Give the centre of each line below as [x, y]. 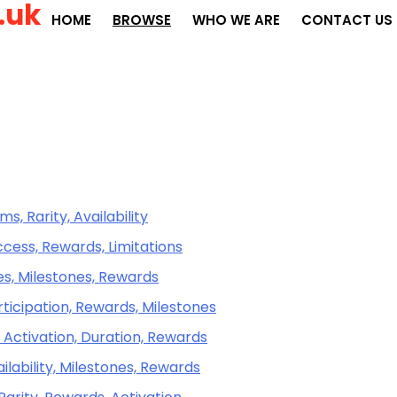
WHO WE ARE [236, 20]
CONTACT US [347, 20]
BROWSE [142, 20]
